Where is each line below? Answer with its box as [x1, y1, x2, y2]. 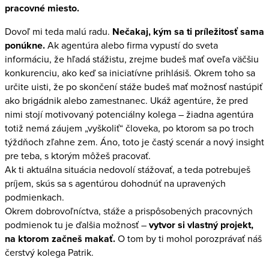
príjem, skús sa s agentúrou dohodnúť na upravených [5, 177, 226, 191]
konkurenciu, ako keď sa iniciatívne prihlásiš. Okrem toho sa [5, 66, 255, 80]
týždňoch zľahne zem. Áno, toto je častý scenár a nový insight [5, 135, 264, 150]
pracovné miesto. [5, 1, 79, 16]
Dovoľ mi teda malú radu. [5, 25, 112, 39]
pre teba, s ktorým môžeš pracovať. [5, 149, 151, 163]
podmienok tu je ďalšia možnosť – [5, 218, 147, 232]
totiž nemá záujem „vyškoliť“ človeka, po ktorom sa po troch [5, 121, 254, 136]
